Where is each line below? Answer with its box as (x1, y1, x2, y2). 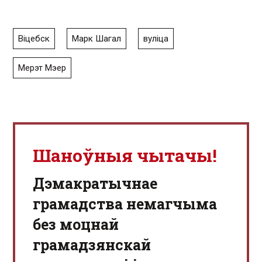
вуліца (143, 33, 168, 44)
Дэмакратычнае (33, 173, 157, 193)
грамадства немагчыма (33, 194, 217, 213)
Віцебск (18, 33, 50, 44)
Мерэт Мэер (18, 62, 66, 73)
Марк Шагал (72, 33, 121, 44)
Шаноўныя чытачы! (33, 143, 217, 167)
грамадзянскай (33, 235, 151, 254)
